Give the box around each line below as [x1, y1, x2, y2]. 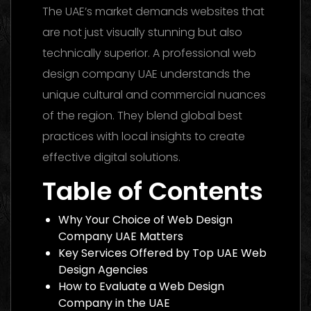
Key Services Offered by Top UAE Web [58, 244, 267, 261]
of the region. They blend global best [42, 108, 242, 124]
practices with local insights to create [42, 128, 245, 144]
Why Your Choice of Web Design [58, 211, 233, 228]
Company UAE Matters [58, 228, 183, 244]
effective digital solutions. [42, 149, 180, 165]
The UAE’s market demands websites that [42, 3, 264, 19]
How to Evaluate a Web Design [58, 278, 224, 294]
